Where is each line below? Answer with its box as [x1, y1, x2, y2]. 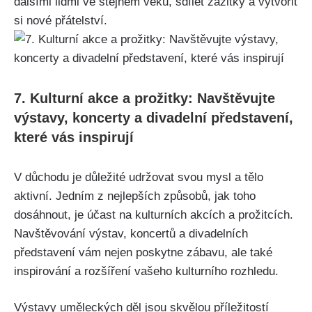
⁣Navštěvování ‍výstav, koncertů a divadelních [14, 226, 248, 240]
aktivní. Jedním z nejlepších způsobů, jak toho [14, 189, 256, 203]
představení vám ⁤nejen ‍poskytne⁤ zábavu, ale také [14, 245, 272, 259]
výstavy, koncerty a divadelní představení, [14, 109, 293, 125]
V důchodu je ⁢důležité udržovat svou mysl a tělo [14, 170, 263, 184]
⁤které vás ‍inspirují [14, 129, 134, 145]
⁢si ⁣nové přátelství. [14, 13, 107, 27]
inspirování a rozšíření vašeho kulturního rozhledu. [14, 264, 279, 278]
